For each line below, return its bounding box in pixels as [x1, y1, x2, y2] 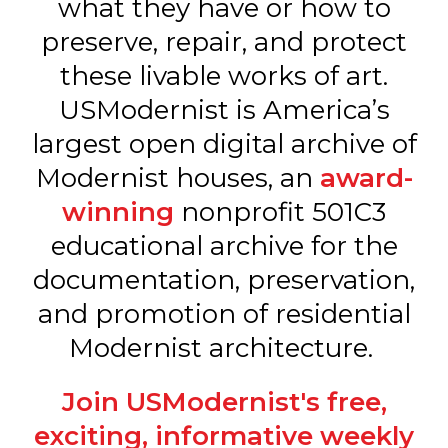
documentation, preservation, [33, 263, 415, 296]
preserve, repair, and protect [41, 25, 407, 58]
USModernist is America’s [58, 93, 390, 126]
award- [319, 161, 413, 194]
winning [62, 195, 174, 228]
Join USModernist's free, [61, 385, 387, 418]
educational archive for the [50, 229, 398, 262]
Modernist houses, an [35, 161, 320, 194]
